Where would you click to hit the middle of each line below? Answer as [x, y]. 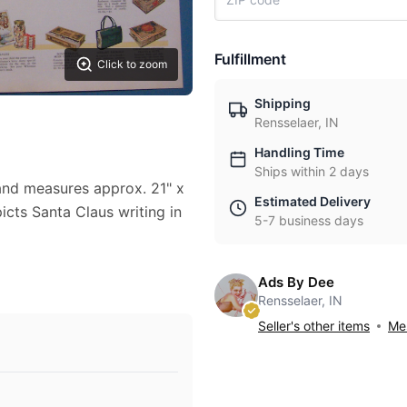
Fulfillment [250, 59]
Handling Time [299, 152]
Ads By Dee [296, 282]
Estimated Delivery [313, 201]
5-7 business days [309, 220]
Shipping [283, 103]
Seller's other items [314, 326]
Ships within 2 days [312, 171]
